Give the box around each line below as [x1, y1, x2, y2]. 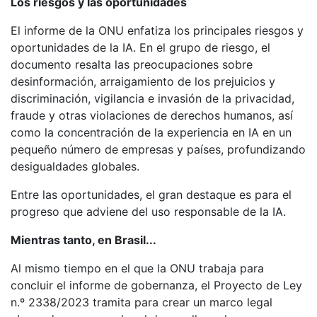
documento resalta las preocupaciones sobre [11, 57, 253, 72]
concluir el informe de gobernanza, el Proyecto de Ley [11, 278, 302, 293]
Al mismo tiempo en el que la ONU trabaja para [11, 261, 264, 276]
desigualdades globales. [11, 159, 139, 174]
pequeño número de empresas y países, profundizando [11, 142, 306, 157]
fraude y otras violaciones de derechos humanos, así [11, 108, 293, 123]
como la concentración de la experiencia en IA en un [11, 125, 292, 140]
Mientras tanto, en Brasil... [11, 233, 156, 248]
